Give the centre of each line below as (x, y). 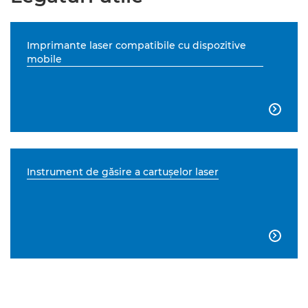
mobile (44, 59)
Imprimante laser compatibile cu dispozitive (136, 46)
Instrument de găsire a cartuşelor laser (123, 172)
